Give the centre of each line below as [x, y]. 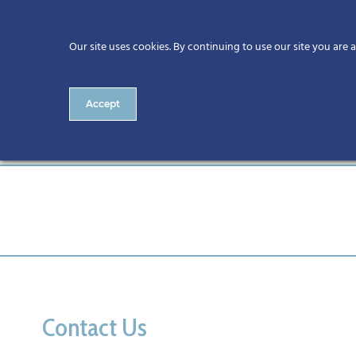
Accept [103, 104]
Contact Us [94, 327]
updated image [140, 134]
